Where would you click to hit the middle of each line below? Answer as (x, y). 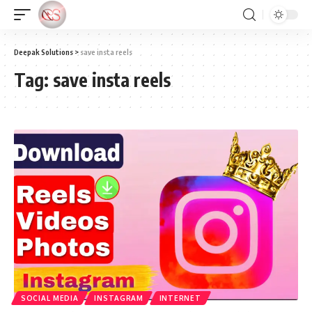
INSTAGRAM (119, 298)
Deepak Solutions (44, 52)
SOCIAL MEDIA (50, 298)
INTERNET (180, 298)
